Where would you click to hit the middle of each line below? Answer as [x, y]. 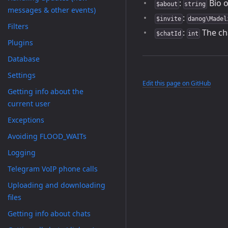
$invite [168, 19]
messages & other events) [52, 10]
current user [29, 104]
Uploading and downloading [56, 185]
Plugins [20, 42]
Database [24, 59]
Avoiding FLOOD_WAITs [47, 136]
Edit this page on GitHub [177, 83]
